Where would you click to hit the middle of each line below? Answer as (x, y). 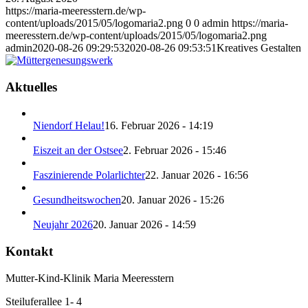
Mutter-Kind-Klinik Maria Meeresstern (90, 278)
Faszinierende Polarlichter (89, 175)
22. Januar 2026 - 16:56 (197, 175)
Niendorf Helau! (69, 126)
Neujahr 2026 (63, 225)
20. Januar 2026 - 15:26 (173, 200)
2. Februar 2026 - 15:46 (175, 151)
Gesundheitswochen (77, 200)
